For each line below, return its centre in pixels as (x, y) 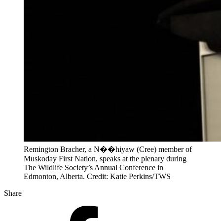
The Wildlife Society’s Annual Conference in (93, 167)
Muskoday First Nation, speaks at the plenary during (105, 158)
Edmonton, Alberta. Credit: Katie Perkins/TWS (97, 176)
